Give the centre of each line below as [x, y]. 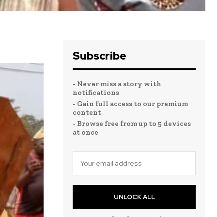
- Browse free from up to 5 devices [132, 124]
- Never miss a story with [117, 84]
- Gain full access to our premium [130, 104]
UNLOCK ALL [134, 197]
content [87, 113]
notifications [96, 93]
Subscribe [100, 56]
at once [85, 132]
